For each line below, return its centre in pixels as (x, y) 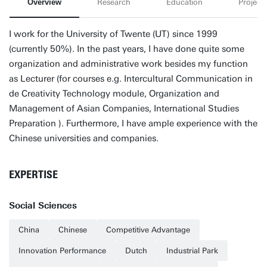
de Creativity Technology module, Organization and (114, 94)
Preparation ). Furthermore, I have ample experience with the (133, 123)
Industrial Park (192, 251)
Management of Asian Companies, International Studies (124, 108)
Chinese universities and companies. (86, 138)
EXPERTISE (33, 175)
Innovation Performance (62, 251)
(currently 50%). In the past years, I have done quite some (127, 49)
